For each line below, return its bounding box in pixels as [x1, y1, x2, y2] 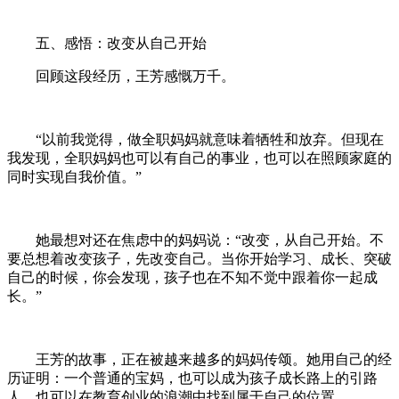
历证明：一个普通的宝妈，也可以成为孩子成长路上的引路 [7, 370, 378, 386]
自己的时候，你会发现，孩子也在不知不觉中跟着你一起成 [7, 269, 378, 285]
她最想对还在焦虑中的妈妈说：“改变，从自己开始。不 [36, 232, 384, 248]
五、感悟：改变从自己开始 [36, 35, 207, 51]
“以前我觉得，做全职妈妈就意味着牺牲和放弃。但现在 [36, 131, 384, 147]
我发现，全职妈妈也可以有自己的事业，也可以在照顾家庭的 [7, 150, 392, 166]
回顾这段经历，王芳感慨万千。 [36, 68, 235, 84]
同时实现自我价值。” [7, 168, 142, 184]
